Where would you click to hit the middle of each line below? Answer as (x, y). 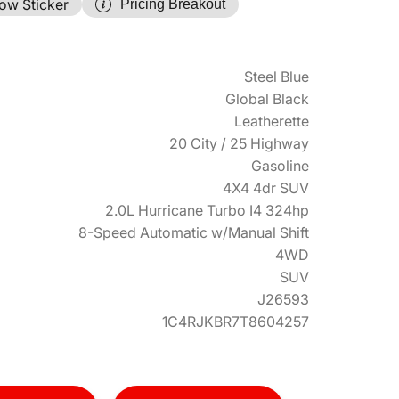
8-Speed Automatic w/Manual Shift (194, 232)
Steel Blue (277, 77)
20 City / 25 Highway (239, 143)
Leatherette (272, 121)
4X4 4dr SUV (266, 188)
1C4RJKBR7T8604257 (236, 322)
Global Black (267, 99)
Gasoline (280, 166)
